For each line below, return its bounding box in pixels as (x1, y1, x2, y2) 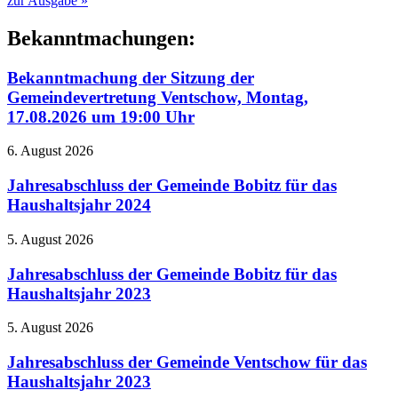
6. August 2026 (7, 143, 93, 159)
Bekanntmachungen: (7, 26, 195, 50)
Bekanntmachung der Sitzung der (7, 68, 254, 87)
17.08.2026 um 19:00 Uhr (7, 107, 195, 126)
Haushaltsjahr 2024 (7, 195, 151, 215)
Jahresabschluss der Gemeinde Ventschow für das (7, 353, 367, 372)
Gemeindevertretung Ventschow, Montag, (7, 87, 308, 107)
